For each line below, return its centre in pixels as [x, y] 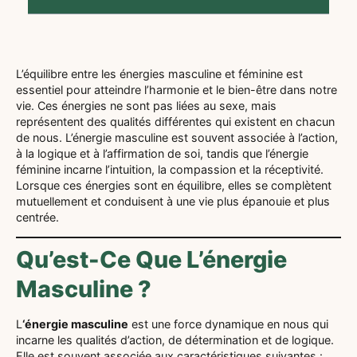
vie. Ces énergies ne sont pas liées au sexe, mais [146, 105]
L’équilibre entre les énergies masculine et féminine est [159, 73]
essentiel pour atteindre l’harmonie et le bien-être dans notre [177, 89]
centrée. [37, 217]
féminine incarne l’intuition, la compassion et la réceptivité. [170, 169]
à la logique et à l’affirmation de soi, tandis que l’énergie [162, 153]
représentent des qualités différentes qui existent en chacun [175, 121]
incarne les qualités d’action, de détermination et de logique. [175, 339]
